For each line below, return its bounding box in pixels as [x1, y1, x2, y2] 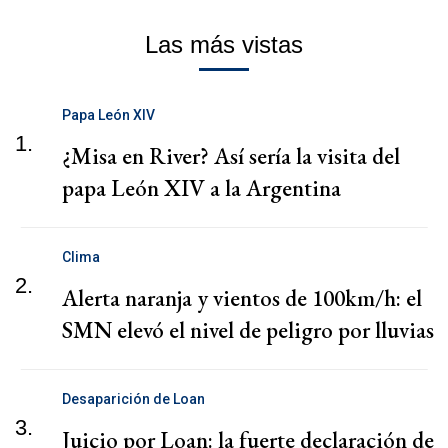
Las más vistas [145, 30, 303, 58]
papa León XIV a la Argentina [62, 172, 341, 203]
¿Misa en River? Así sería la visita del [62, 140, 400, 171]
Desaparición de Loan [62, 390, 205, 407]
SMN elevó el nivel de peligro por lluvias [62, 314, 434, 345]
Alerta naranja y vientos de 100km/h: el [62, 282, 422, 313]
